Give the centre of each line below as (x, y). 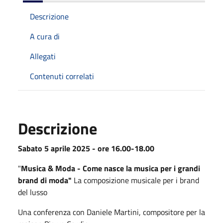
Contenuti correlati (62, 76)
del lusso (33, 192)
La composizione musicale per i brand (136, 180)
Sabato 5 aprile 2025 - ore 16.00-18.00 (86, 148)
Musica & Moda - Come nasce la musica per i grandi (111, 168)
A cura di (45, 36)
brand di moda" (46, 180)
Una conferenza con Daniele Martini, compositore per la (111, 212)
